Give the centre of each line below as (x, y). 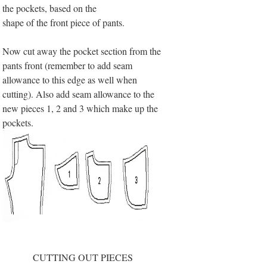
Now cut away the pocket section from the (82, 51)
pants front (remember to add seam (68, 66)
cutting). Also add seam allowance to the (79, 94)
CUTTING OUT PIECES (83, 257)
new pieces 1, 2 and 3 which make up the (80, 108)
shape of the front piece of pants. (64, 23)
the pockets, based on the (50, 8)
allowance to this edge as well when (70, 80)
